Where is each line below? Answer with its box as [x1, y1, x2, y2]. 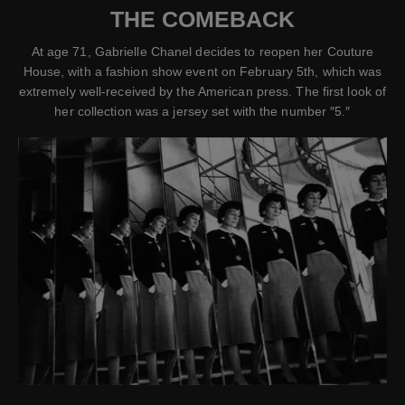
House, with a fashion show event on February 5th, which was [23, 63, 382, 79]
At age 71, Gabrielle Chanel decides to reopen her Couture [31, 43, 374, 59]
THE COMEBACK [110, 5, 295, 32]
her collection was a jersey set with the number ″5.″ [54, 103, 351, 118]
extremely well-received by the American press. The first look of [18, 83, 387, 99]
